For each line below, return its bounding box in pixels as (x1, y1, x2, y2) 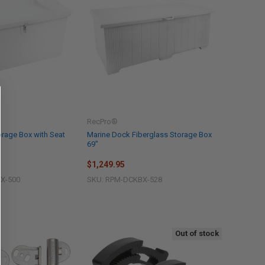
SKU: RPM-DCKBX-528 (86, 175, 162, 185)
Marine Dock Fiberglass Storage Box (86, 130, 212, 139)
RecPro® (86, 117, 118, 126)
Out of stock (174, 229, 219, 238)
